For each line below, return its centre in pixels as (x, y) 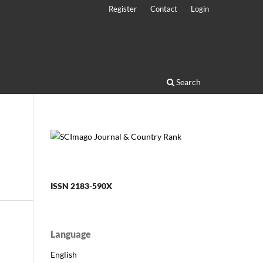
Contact (164, 9)
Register (123, 9)
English (64, 254)
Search (188, 82)
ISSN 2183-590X (81, 186)
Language (71, 234)
